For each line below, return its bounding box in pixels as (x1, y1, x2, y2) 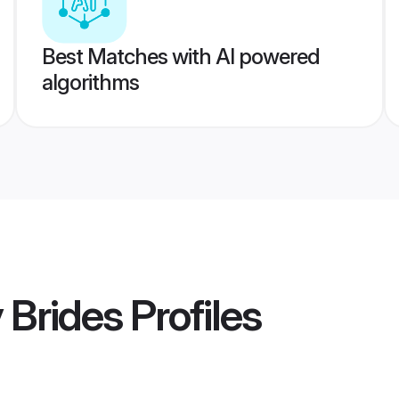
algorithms (41, 69, 139, 95)
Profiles (122, 289, 261, 342)
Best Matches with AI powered (41, 44, 320, 69)
